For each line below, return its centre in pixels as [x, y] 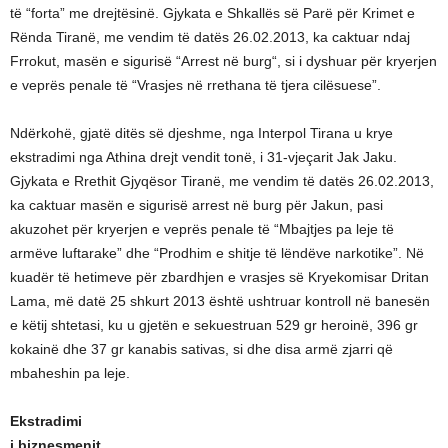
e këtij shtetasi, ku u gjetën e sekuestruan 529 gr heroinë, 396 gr [214, 325]
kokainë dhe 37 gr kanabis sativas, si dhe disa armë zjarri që [201, 349]
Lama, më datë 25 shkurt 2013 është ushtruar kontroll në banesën [220, 301]
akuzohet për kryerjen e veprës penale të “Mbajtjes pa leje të [202, 229]
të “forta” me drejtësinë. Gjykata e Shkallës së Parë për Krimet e [212, 13]
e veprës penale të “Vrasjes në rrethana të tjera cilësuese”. [195, 85]
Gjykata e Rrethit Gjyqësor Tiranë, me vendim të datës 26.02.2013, [222, 181]
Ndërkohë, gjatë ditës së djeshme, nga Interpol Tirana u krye [201, 133]
